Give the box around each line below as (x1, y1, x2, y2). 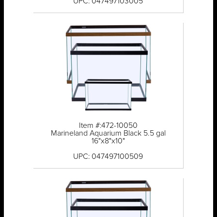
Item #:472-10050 (78, 122, 138, 130)
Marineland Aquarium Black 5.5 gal (50, 129, 166, 138)
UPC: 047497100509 (73, 153, 143, 161)
